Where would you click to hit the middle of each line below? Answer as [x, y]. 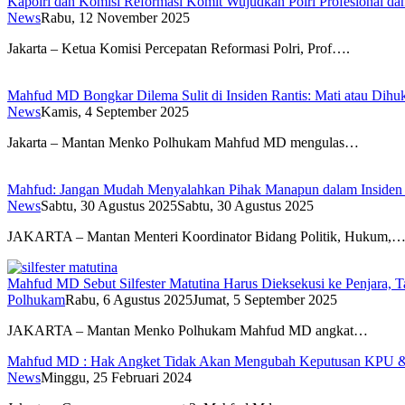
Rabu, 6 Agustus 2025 [129, 300]
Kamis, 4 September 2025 [115, 112]
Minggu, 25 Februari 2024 [116, 378]
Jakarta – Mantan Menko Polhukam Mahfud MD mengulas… [183, 143]
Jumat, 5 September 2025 [265, 300]
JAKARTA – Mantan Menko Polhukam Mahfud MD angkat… [188, 331]
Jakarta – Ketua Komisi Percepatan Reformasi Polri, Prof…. [179, 49]
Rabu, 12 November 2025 [115, 18]
